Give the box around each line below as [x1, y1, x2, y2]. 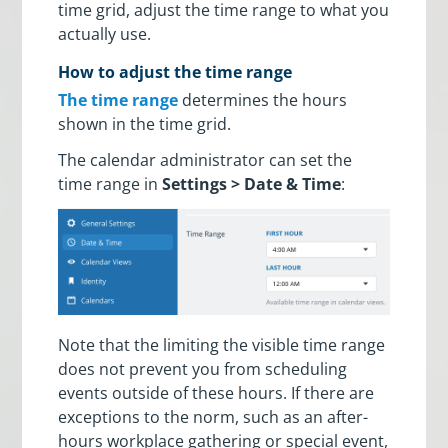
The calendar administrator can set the [58, 148, 353, 171]
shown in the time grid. [58, 112, 236, 135]
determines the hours [178, 88, 348, 111]
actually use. [58, 22, 152, 45]
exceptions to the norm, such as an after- [58, 406, 369, 429]
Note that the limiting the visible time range [58, 334, 386, 357]
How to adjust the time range [58, 61, 293, 84]
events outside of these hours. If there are [58, 382, 375, 405]
